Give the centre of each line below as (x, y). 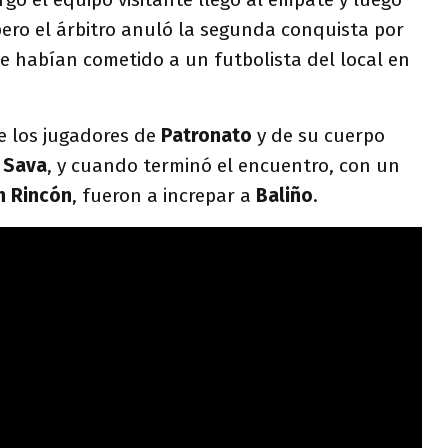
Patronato (209, 135)
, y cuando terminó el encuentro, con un (223, 165)
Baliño (284, 195)
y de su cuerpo (321, 135)
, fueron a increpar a (164, 195)
